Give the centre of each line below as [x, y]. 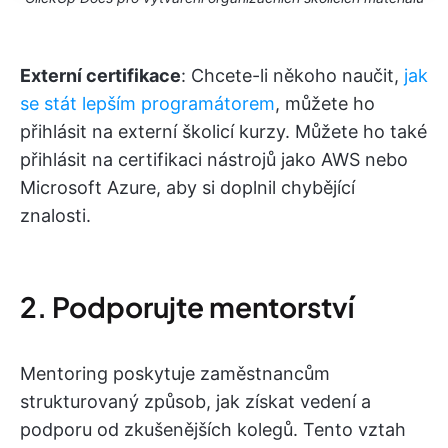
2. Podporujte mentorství [187, 306]
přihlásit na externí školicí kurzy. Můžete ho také [223, 131]
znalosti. [55, 215]
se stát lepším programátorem [147, 103]
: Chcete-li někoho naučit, [292, 75]
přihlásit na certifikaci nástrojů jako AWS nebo [214, 159]
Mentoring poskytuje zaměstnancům [175, 373]
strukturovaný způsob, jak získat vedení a [195, 401]
